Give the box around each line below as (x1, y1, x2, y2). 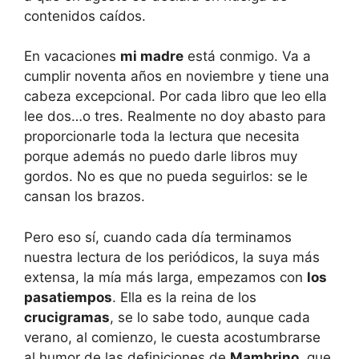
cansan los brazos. (24, 188, 145, 204)
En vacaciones (24, 48, 120, 64)
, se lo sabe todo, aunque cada (110, 309, 310, 325)
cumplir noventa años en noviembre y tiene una (24, 68, 329, 84)
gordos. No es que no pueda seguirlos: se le (24, 168, 308, 184)
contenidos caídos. (24, 7, 146, 24)
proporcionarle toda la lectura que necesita (24, 128, 300, 144)
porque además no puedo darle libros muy (24, 148, 297, 164)
